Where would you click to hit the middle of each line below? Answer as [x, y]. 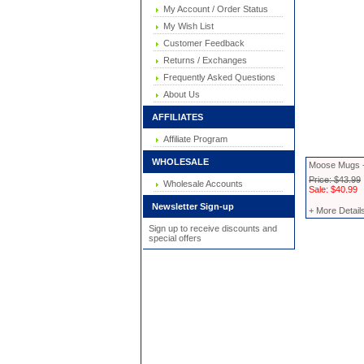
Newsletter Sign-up [189, 206]
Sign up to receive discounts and [212, 228]
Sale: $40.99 [333, 189]
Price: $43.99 [335, 180]
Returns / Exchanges [203, 60]
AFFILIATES [173, 117]
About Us [179, 94]
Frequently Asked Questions [217, 77]
